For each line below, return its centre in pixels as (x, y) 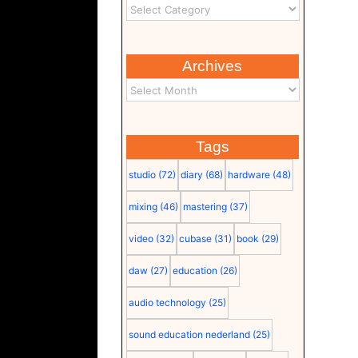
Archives (213, 66)
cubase (195, 239)
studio (142, 175)
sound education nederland (189, 334)
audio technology (167, 302)
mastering (205, 207)
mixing (143, 207)
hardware (249, 175)
